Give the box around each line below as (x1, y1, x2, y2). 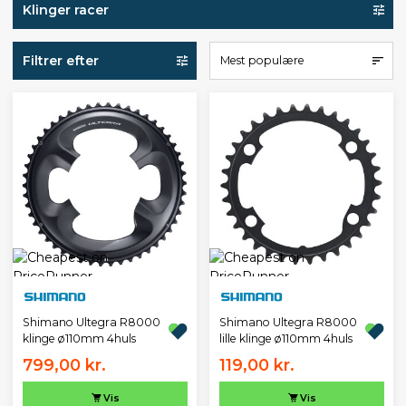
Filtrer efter (22, 52, 99, 69)
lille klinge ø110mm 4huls (218, 332, 353, 345)
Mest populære (219, 53, 304, 67)
